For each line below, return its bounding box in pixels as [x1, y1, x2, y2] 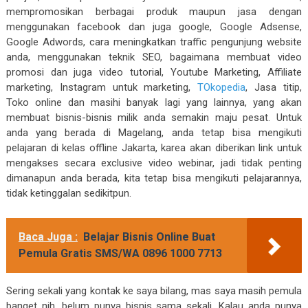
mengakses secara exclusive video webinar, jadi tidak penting [5, 157, 302, 169]
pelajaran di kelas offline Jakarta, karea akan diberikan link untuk [5, 142, 302, 154]
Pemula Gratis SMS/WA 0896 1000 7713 [18, 247, 222, 260]
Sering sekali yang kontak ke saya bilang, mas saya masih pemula [5, 285, 302, 297]
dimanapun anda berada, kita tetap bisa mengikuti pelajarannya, [5, 172, 302, 184]
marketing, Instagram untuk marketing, [5, 81, 198, 93]
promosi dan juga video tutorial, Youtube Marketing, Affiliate [5, 66, 302, 78]
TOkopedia [197, 81, 246, 93]
